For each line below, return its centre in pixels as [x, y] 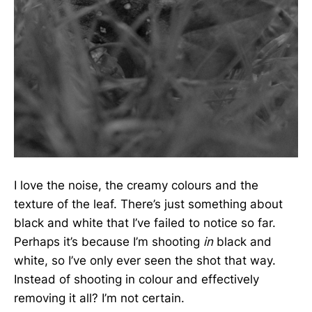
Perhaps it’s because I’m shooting [109, 241]
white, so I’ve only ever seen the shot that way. [145, 260]
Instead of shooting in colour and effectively [136, 279]
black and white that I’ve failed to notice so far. [145, 223]
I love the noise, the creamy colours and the [136, 185]
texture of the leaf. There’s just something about [148, 204]
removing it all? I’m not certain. [99, 298]
